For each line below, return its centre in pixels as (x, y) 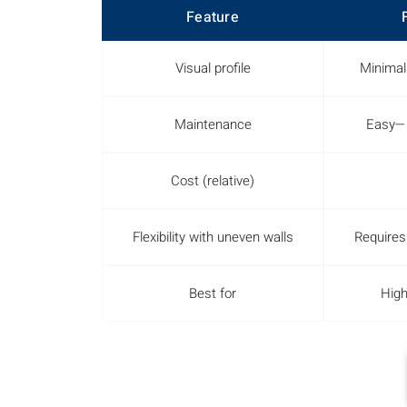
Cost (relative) (213, 180)
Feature (213, 18)
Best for (213, 293)
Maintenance (213, 124)
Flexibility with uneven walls (213, 237)
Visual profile (213, 68)
